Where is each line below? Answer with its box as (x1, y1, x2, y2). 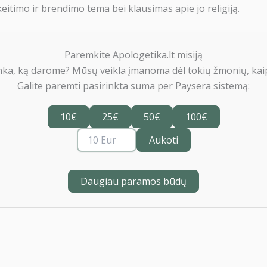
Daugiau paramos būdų (80, 174, 187, 188)
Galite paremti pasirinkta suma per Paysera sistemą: (17, 79, 250, 92)
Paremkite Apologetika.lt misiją (64, 48, 203, 61)
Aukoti (148, 133, 178, 147)
